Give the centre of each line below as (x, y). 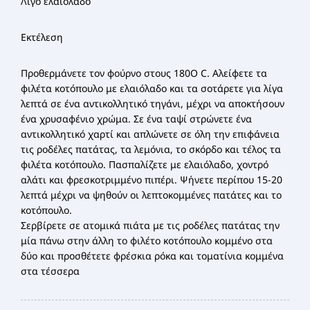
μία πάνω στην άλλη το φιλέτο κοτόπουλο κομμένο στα (147, 240)
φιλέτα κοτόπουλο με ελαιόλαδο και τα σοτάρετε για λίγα (152, 88)
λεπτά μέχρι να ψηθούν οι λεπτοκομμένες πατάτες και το (151, 195)
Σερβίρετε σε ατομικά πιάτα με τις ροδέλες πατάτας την (150, 225)
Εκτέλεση (42, 37)
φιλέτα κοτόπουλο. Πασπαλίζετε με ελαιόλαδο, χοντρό (145, 164)
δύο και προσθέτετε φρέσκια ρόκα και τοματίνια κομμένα (152, 256)
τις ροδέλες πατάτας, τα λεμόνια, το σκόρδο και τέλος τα (151, 149)
